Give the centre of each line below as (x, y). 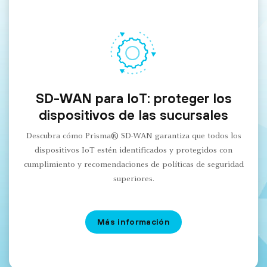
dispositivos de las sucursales (133, 115)
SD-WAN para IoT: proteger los (133, 98)
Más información (133, 221)
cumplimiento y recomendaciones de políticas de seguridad (133, 165)
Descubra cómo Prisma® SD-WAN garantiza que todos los (133, 136)
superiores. (133, 179)
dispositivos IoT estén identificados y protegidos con (133, 150)
